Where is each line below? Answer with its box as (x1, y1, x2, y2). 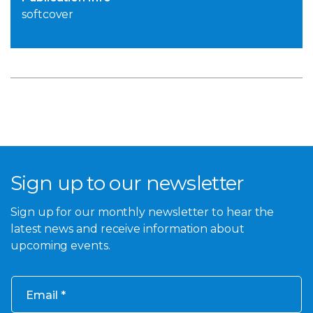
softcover (22, 8, 74, 22)
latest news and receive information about (10, 221, 245, 235)
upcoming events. (10, 238, 110, 252)
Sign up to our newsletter (10, 171, 245, 196)
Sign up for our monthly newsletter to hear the (10, 205, 275, 219)
